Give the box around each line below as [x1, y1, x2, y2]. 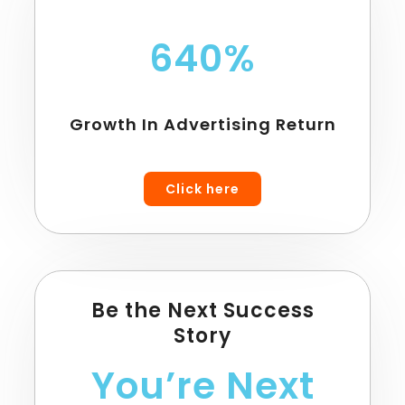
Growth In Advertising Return [69, 112, 336, 136]
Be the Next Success [90, 296, 315, 325]
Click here [165, 179, 240, 198]
